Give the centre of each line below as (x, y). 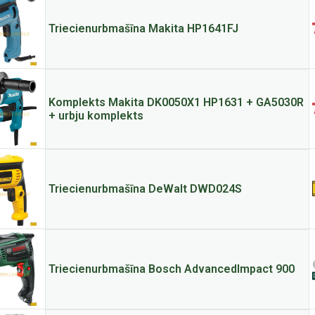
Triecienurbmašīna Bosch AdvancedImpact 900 (171, 269)
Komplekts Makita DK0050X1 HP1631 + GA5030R (176, 102)
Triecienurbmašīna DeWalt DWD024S (145, 189)
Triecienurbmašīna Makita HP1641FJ (143, 28)
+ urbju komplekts (96, 116)
